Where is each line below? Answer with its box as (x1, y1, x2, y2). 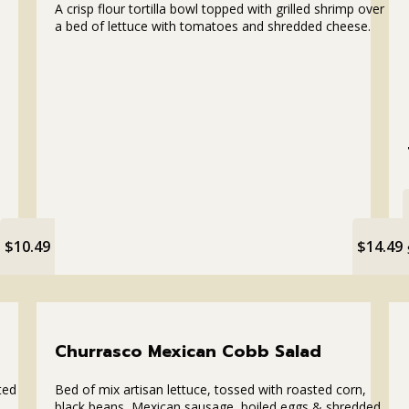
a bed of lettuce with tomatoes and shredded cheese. (54, 16, 371, 35)
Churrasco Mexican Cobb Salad (54, 338, 321, 364)
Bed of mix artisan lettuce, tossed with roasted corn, (54, 380, 366, 398)
